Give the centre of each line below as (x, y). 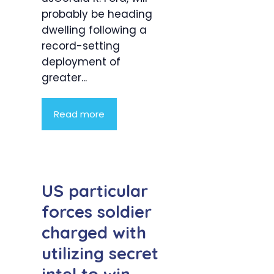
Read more (79, 114)
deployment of (81, 61)
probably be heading (97, 14)
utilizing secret (100, 254)
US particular (95, 191)
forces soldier (97, 212)
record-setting (81, 46)
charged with (94, 233)
